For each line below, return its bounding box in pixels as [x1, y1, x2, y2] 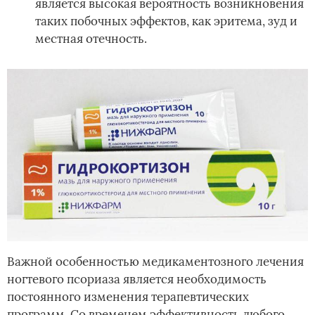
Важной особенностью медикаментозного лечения [7, 253, 304, 269]
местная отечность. [35, 31, 147, 47]
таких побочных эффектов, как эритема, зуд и [35, 13, 297, 30]
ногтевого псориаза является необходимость [7, 271, 266, 287]
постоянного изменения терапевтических [7, 288, 249, 304]
